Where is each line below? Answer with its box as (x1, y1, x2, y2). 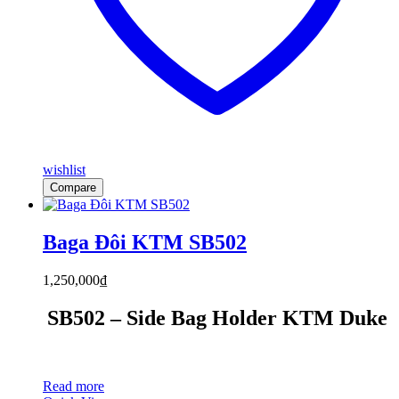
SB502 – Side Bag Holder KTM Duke (47, 305, 387, 330)
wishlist (43, 162, 85, 178)
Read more (43, 378, 104, 394)
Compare (50, 181, 96, 195)
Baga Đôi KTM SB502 (43, 230, 247, 254)
